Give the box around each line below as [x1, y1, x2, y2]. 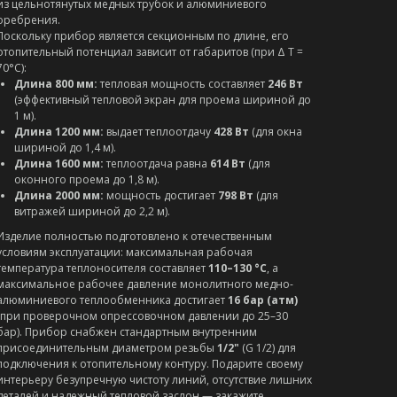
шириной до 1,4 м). [14, 140, 116, 155]
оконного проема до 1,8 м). [14, 172, 160, 187]
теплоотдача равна [104, 156, 210, 171]
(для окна [249, 124, 302, 139]
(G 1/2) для [239, 340, 296, 355]
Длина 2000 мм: [14, 188, 104, 203]
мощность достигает [104, 188, 218, 203]
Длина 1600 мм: [14, 156, 104, 171]
